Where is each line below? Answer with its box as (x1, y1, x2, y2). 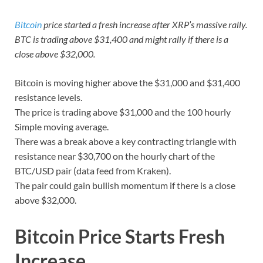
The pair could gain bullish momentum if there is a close (15, 180, 235, 191)
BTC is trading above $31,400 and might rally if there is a (15, 33, 228, 45)
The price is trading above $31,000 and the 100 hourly (15, 106, 231, 118)
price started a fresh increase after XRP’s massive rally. (42, 19, 247, 31)
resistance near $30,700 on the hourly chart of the (15, 150, 215, 162)
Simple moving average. (15, 121, 109, 133)
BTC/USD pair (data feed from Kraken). (15, 165, 171, 177)
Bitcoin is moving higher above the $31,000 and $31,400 (15, 77, 240, 89)
